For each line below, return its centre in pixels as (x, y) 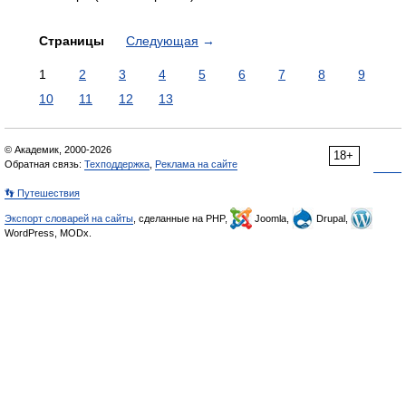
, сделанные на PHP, (182, 218)
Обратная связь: (44, 164)
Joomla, (272, 218)
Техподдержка (117, 164)
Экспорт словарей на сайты (69, 218)
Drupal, (332, 218)
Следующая (162, 41)
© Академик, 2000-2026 (58, 150)
